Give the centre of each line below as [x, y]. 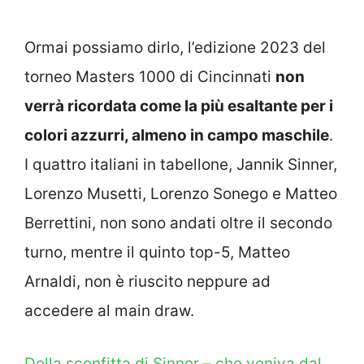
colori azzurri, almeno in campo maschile [177, 136]
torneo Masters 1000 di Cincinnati [150, 77]
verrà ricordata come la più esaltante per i [179, 106]
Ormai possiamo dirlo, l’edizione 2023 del [175, 48]
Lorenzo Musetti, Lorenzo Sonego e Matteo [181, 194]
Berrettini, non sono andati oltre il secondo [178, 223]
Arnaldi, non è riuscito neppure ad [147, 282]
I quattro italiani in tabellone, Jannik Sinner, [181, 165]
